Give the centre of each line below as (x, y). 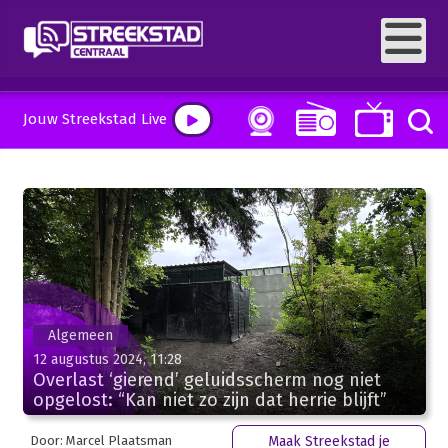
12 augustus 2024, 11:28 (107, 359)
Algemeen (80, 335)
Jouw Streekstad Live (94, 119)
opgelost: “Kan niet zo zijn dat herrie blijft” (209, 399)
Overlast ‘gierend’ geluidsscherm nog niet (206, 379)
